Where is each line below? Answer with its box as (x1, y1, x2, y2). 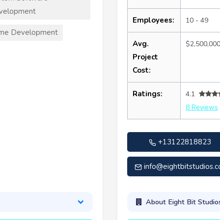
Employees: (133, 15, 174, 25)
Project (133, 52, 158, 62)
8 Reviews (186, 102, 218, 112)
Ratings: (133, 88, 163, 99)
